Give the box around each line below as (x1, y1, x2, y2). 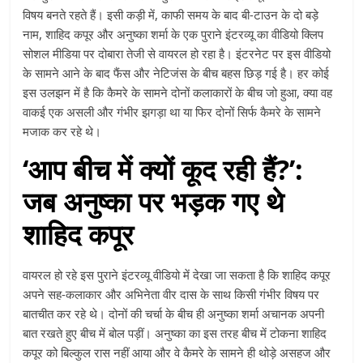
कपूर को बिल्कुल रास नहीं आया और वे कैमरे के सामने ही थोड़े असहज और (23, 344, 331, 361)
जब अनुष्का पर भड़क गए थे (23, 183, 284, 221)
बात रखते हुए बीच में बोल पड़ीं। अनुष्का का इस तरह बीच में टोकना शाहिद (23, 325, 327, 342)
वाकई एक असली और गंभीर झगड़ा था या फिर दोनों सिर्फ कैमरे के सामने (23, 104, 322, 121)
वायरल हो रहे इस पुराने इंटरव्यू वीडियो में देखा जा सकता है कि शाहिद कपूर (23, 267, 331, 284)
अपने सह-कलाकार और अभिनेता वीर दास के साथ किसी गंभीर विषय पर (23, 286, 320, 303)
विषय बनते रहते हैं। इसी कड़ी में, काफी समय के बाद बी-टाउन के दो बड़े (23, 6, 319, 23)
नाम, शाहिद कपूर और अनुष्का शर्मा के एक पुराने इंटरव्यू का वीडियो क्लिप (23, 26, 324, 43)
